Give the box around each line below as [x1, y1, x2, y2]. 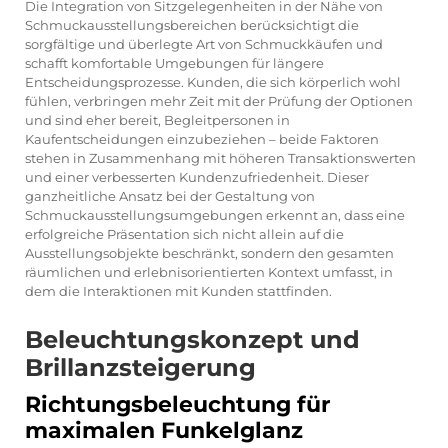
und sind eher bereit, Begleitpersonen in [25, 111, 290, 128]
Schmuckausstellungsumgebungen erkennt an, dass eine [25, 206, 405, 223]
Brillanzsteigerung [25, 352, 256, 382]
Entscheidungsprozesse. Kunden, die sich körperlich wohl [25, 73, 401, 90]
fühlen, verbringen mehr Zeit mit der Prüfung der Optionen [25, 92, 413, 109]
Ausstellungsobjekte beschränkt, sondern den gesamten [25, 244, 394, 261]
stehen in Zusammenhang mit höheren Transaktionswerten [25, 149, 416, 166]
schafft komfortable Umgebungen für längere [25, 54, 324, 71]
